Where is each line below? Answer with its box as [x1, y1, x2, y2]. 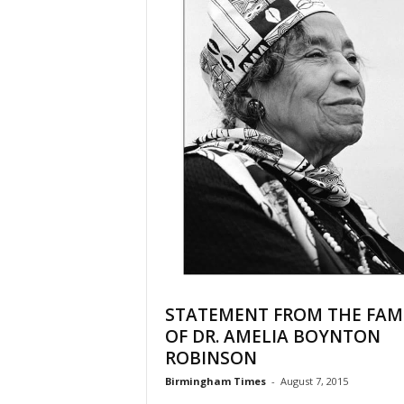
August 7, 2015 [280, 374, 348, 389]
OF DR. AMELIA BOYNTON [164, 325, 381, 349]
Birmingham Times [164, 374, 266, 389]
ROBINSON [164, 346, 257, 371]
